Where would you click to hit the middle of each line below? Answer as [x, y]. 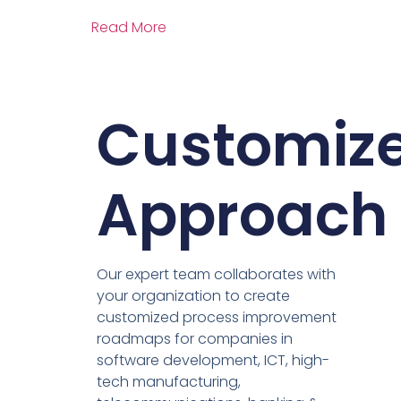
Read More [129, 27]
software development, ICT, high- [213, 360]
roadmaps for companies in [194, 338]
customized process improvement [216, 317]
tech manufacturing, [168, 381]
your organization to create [193, 295]
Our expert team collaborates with [216, 274]
